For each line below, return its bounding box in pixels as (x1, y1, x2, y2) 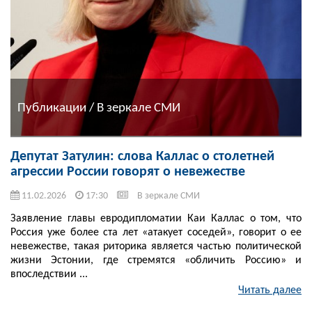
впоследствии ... (10, 269, 88, 281)
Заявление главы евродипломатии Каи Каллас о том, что (10, 213, 302, 225)
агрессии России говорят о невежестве (10, 165, 245, 180)
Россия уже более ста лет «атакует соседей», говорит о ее (10, 227, 302, 239)
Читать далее (238, 285, 302, 297)
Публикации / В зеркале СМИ (17, 101, 180, 115)
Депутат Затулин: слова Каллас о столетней (10, 150, 274, 164)
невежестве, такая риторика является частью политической (10, 241, 302, 253)
